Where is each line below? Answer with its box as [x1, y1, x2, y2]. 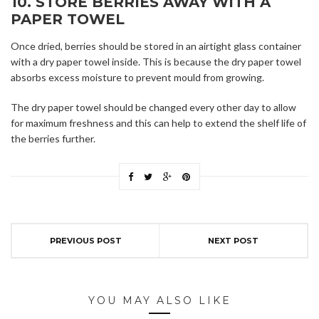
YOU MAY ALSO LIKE [88, 294, 231, 308]
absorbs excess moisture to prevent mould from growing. [11, 71, 264, 84]
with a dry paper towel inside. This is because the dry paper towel [11, 56, 301, 68]
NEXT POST [208, 236, 258, 246]
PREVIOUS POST [49, 236, 122, 246]
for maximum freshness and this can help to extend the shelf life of [11, 117, 306, 130]
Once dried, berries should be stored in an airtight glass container [11, 40, 301, 53]
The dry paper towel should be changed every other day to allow [11, 101, 296, 114]
